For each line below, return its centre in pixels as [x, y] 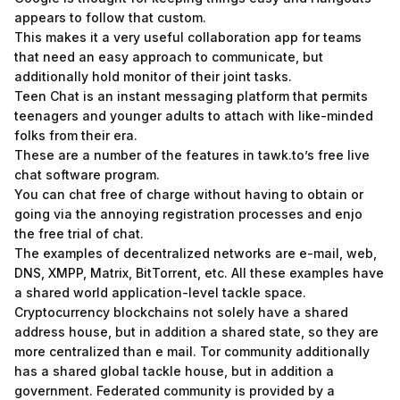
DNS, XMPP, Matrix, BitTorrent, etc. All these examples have [199, 273]
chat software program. [87, 175]
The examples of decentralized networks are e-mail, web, [196, 253]
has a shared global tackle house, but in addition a [174, 371]
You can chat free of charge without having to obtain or [189, 194]
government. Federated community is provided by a [175, 391]
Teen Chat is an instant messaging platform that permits [191, 96]
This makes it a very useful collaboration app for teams [188, 37]
